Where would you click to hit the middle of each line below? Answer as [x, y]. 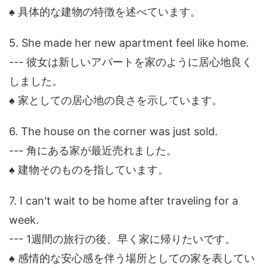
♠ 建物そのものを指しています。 [89, 170]
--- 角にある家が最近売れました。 [93, 151]
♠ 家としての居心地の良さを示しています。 [116, 100]
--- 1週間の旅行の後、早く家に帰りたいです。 [122, 239]
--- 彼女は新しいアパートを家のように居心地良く [131, 62]
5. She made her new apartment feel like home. [129, 43]
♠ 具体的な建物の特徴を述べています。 [105, 12]
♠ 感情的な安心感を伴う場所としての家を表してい [132, 258]
